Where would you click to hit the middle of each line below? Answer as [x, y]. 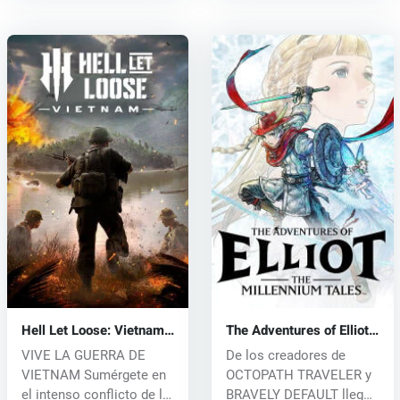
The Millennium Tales [289, 346]
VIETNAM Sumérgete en [93, 375]
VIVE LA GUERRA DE [83, 355]
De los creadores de [285, 355]
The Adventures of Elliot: [299, 330]
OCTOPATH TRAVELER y [298, 375]
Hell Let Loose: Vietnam [92, 330]
